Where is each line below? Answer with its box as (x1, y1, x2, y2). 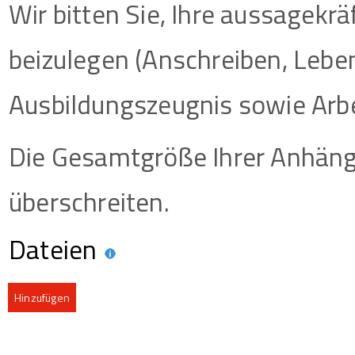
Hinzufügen (14, 289, 70, 307)
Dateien (9, 229, 103, 270)
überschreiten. (9, 181, 170, 223)
